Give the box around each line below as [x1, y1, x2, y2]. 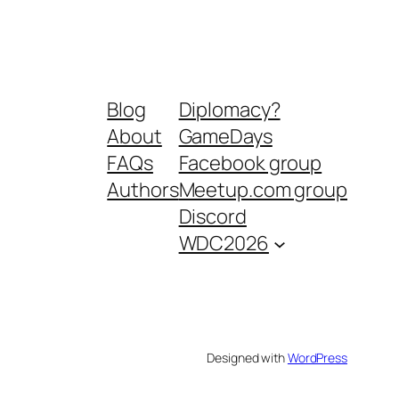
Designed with [207, 349, 288, 367]
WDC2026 [178, 230, 269, 257]
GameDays [178, 123, 273, 151]
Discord [178, 203, 247, 231]
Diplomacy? [178, 96, 281, 124]
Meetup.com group [178, 176, 347, 204]
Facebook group [178, 150, 322, 177]
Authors [107, 176, 179, 204]
